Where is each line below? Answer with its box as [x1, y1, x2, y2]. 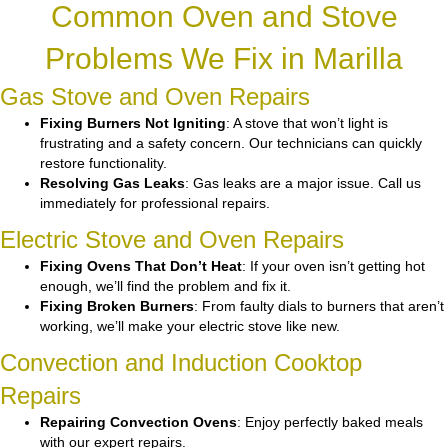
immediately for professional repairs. [40, 195, 270, 212]
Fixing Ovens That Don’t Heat [40, 258, 242, 275]
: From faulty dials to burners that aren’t [194, 298, 444, 315]
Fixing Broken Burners [40, 298, 194, 315]
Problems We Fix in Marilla [45, 42, 403, 76]
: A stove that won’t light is [226, 115, 388, 132]
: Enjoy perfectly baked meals [237, 414, 423, 431]
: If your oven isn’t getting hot [242, 258, 425, 275]
